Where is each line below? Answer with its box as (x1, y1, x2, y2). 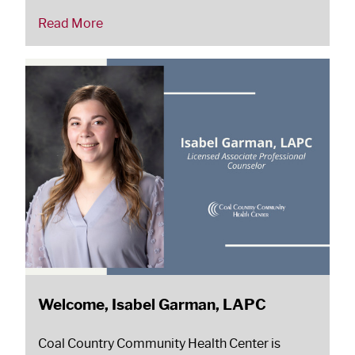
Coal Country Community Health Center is (38, 335, 281, 351)
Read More (38, 16, 103, 32)
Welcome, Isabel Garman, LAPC (38, 294, 266, 314)
